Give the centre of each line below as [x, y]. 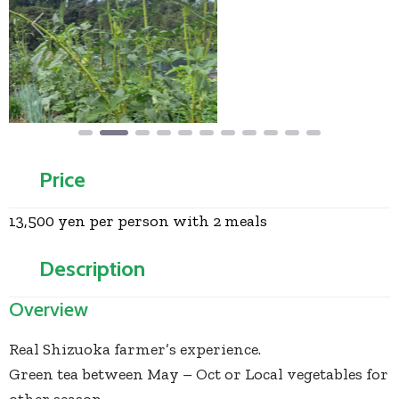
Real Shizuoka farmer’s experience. [135, 350]
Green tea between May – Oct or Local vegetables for [199, 375]
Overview [49, 310]
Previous [69, 35]
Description [92, 269]
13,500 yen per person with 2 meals [138, 221]
